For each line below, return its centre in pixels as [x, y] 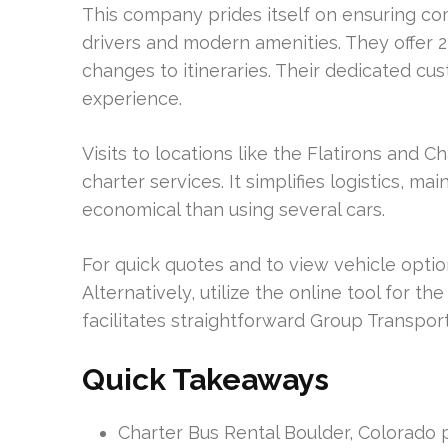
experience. [132, 98]
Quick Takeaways [205, 379]
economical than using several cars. [233, 209]
